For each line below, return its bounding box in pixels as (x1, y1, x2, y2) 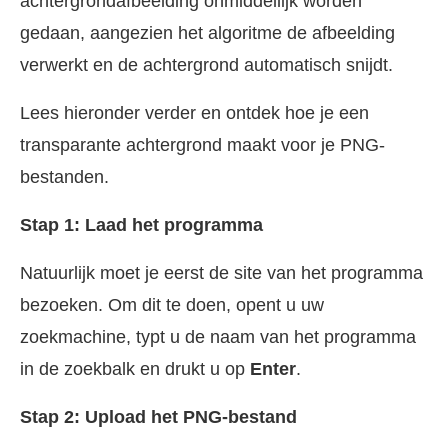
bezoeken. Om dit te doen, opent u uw (20, 294, 324, 315)
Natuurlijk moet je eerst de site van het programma (20, 262, 423, 283)
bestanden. (20, 166, 109, 187)
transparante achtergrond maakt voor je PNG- (20, 134, 385, 155)
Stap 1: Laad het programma (20, 214, 263, 235)
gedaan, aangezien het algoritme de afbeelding (20, 22, 395, 43)
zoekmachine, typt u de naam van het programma (20, 326, 416, 347)
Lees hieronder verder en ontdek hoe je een (20, 102, 369, 123)
